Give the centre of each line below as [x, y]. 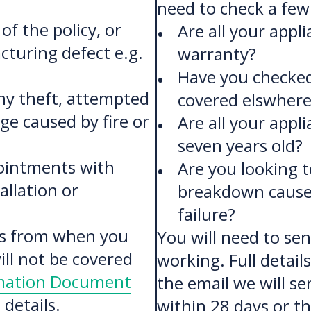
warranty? [217, 54]
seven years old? [240, 145]
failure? [206, 214]
